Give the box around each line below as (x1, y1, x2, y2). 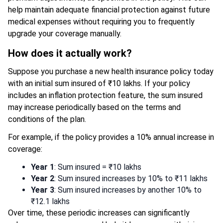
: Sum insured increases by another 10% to (54, 185, 202, 195)
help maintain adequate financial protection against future (8, 4, 210, 14)
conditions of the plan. (8, 114, 86, 124)
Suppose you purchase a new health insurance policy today (8, 66, 214, 76)
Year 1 (31, 162, 54, 172)
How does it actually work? (8, 47, 132, 59)
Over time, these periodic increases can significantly (8, 208, 190, 218)
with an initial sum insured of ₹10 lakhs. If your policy (8, 78, 190, 88)
